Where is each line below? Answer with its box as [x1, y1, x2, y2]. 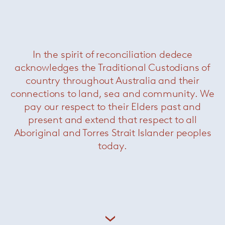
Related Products [77, 16, 148, 28]
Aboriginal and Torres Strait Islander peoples [14, 127, 211, 139]
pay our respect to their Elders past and [24, 100, 201, 113]
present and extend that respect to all [28, 114, 197, 126]
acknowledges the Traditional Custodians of [14, 61, 211, 73]
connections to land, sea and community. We [10, 87, 215, 99]
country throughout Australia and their [26, 74, 199, 86]
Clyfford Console [73, 158, 124, 166]
